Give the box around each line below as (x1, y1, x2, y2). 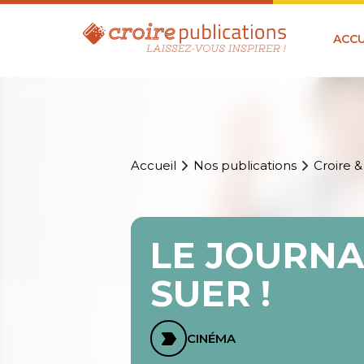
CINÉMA (187, 331, 236, 347)
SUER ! (150, 271, 271, 315)
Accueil (131, 158, 177, 174)
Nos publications (193, 158, 297, 174)
